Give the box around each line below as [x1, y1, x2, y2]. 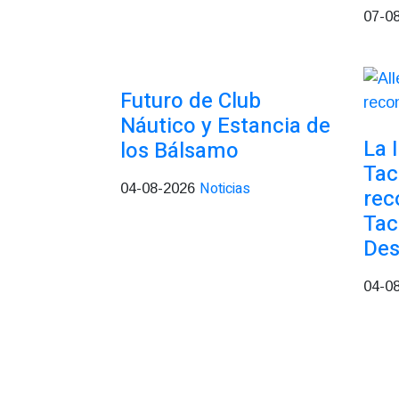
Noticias [199, 178, 250, 199]
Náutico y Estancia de [120, 110, 330, 142]
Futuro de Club [120, 85, 261, 117]
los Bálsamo [120, 135, 239, 167]
